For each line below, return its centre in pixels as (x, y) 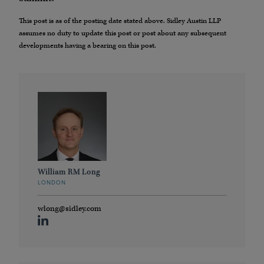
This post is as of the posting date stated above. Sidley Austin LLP (120, 21)
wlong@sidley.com (70, 208)
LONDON (52, 183)
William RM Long (69, 172)
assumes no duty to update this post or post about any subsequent (123, 33)
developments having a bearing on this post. (88, 45)
